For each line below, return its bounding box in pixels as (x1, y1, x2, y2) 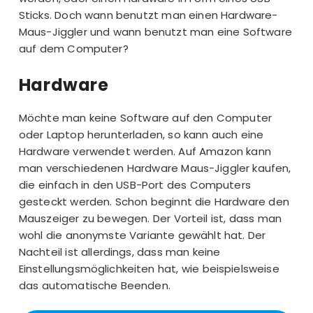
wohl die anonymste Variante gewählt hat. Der (18, 228, 266, 243)
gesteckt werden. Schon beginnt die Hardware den (18, 194, 289, 210)
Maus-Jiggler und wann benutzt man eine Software (18, 24, 292, 39)
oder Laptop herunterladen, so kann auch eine (18, 127, 264, 143)
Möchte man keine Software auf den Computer (18, 110, 272, 126)
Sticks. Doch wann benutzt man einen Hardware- (18, 7, 278, 22)
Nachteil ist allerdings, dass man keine (18, 245, 221, 260)
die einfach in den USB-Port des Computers (18, 177, 251, 193)
